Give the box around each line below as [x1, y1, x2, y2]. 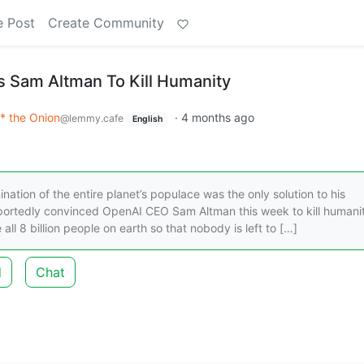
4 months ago [180, 110, 254, 124]
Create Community [48, 15, 164, 31]
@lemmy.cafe [60, 112, 123, 124]
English [132, 114, 162, 124]
